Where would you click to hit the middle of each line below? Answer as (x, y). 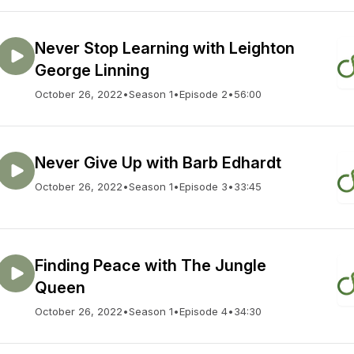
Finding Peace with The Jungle (151, 265)
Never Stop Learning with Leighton (165, 48)
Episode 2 (203, 94)
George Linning (92, 70)
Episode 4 (203, 311)
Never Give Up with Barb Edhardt (158, 163)
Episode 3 (203, 186)
